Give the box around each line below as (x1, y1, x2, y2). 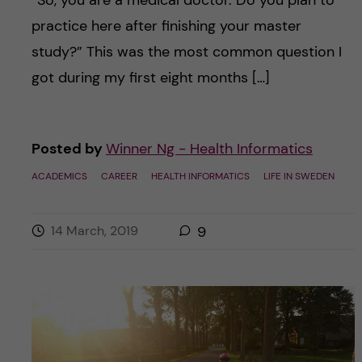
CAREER (100, 170, 137, 183)
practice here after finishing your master (31, 16, 301, 36)
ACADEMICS (31, 170, 87, 183)
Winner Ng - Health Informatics (105, 139, 313, 159)
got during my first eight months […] (31, 68, 270, 88)
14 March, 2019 (50, 222, 138, 240)
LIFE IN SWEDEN (263, 170, 335, 183)
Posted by (31, 139, 106, 159)
